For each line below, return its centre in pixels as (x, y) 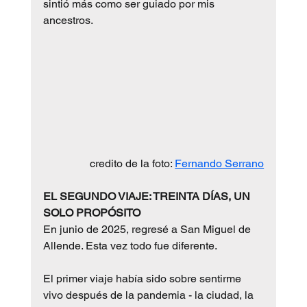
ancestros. (68, 20)
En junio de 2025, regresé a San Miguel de (148, 229)
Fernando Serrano (220, 163)
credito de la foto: (133, 163)
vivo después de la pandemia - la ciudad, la (149, 295)
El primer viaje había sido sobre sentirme (143, 278)
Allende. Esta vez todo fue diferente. (130, 245)
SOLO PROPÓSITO (91, 212)
